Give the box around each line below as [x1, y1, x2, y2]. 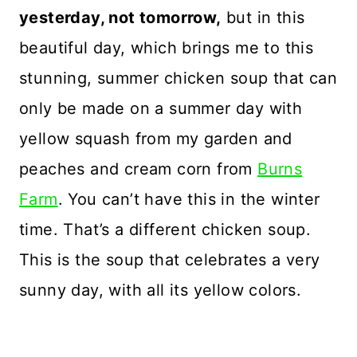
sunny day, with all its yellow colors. [19, 280, 302, 300]
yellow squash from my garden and [19, 128, 292, 148]
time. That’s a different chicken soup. [19, 219, 312, 239]
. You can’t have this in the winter [57, 189, 320, 209]
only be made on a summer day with [19, 98, 303, 118]
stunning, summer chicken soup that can [19, 68, 338, 88]
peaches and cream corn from [19, 159, 258, 178]
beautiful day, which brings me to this [19, 37, 314, 57]
